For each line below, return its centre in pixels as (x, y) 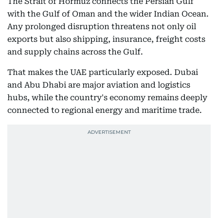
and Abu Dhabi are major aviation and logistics (99, 85)
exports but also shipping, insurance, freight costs (106, 39)
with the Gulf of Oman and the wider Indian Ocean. (108, 14)
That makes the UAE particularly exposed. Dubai (103, 72)
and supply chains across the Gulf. (75, 52)
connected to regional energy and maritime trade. (105, 110)
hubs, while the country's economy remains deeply (107, 98)
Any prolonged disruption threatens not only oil (102, 27)
